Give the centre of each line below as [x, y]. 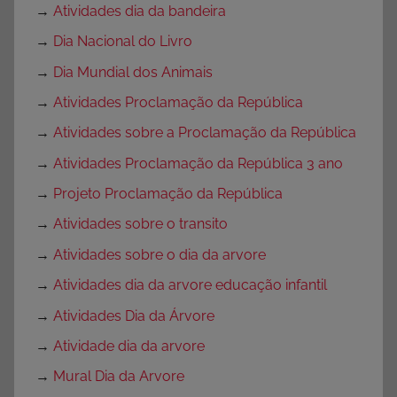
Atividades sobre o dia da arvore [160, 254]
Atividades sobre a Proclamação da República [205, 133]
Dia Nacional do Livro [123, 42]
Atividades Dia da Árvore [134, 315]
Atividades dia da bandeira [140, 11]
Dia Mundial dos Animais [133, 72]
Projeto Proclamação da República [168, 194]
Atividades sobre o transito [140, 224]
